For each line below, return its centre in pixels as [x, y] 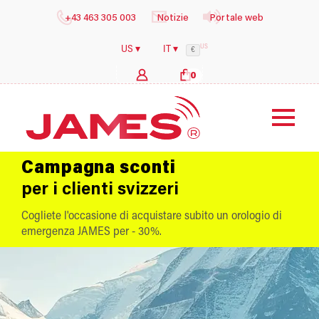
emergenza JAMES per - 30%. [91, 232]
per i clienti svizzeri [100, 190]
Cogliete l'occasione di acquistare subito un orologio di [152, 216]
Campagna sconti [99, 169]
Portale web [237, 18]
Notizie [173, 18]
